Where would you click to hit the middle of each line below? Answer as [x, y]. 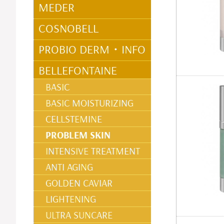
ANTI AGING [69, 167]
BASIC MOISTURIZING [89, 103]
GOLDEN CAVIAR [79, 183]
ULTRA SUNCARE [79, 215]
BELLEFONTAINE [78, 70]
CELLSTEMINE [74, 119]
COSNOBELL [68, 28]
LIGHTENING [71, 199]
